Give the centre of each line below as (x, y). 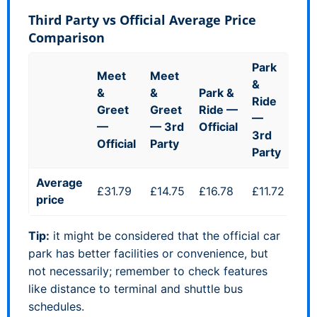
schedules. (56, 306)
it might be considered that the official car (165, 235)
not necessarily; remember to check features (148, 271)
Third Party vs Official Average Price (142, 19)
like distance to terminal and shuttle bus (136, 288)
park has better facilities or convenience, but (148, 253)
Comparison (67, 37)
